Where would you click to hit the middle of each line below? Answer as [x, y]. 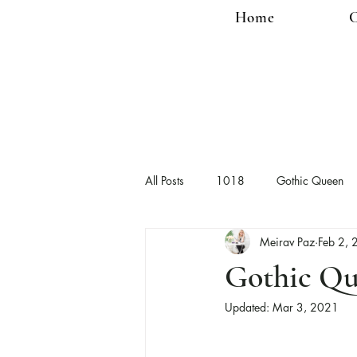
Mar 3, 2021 [306, 307]
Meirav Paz [287, 241]
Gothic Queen [310, 180]
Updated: [249, 307]
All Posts [165, 180]
